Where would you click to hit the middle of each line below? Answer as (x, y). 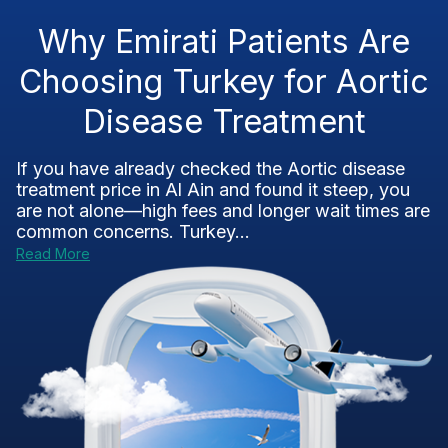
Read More (53, 253)
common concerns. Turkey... (133, 231)
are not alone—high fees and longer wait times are (223, 210)
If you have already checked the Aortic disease (210, 168)
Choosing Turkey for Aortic (224, 81)
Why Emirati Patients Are (224, 41)
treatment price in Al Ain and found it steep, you (213, 189)
